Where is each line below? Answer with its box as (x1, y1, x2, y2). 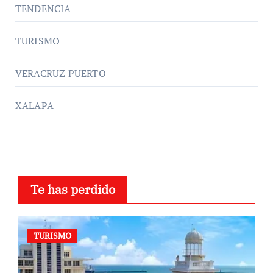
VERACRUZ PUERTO (15, 66, 106, 80)
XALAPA (15, 98, 54, 112)
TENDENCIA (15, 1, 71, 15)
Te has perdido (30, 180, 115, 197)
